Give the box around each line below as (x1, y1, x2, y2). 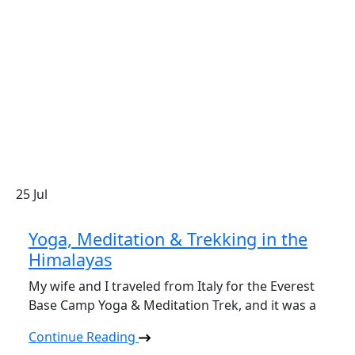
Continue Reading (29, 328, 139, 345)
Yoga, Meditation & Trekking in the (29, 227, 307, 250)
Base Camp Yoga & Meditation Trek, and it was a (29, 296, 316, 314)
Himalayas (29, 248, 112, 271)
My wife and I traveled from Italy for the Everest (29, 277, 315, 295)
